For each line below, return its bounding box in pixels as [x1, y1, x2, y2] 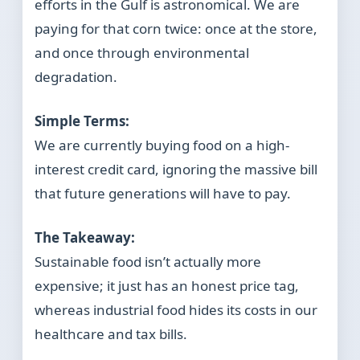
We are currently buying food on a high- [35, 136, 290, 155]
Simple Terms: [35, 112, 130, 131]
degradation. [35, 67, 118, 87]
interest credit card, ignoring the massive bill [35, 160, 318, 179]
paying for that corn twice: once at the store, [35, 19, 318, 39]
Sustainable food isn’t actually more [35, 252, 262, 272]
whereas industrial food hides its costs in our [35, 301, 318, 320]
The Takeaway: [35, 228, 136, 247]
